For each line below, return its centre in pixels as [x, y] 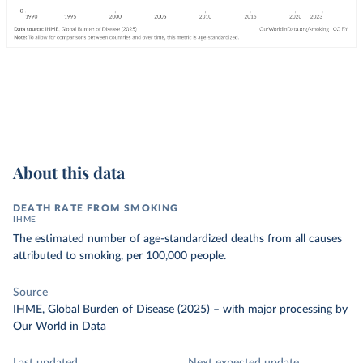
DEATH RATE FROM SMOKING [96, 208]
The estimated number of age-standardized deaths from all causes [177, 239]
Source [30, 293]
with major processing [278, 310]
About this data [69, 172]
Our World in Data [60, 327]
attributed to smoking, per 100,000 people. [120, 256]
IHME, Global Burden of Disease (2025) [111, 310]
